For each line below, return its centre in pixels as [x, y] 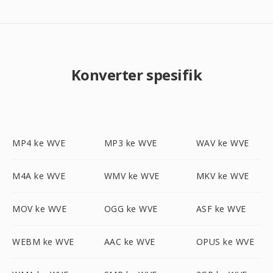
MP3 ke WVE [130, 143]
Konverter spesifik [136, 75]
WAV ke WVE [222, 143]
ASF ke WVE [221, 209]
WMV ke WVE [132, 176]
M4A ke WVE [39, 176]
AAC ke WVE [129, 242]
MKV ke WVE [222, 176]
